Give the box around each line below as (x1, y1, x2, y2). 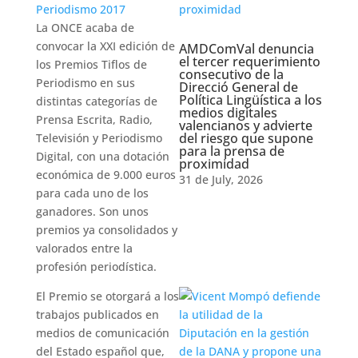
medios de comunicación (35, 325, 169, 340)
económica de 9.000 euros (35, 167, 176, 182)
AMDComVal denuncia (178, 40, 314, 58)
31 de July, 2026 (178, 172, 263, 187)
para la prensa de (178, 142, 284, 160)
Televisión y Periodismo (35, 130, 162, 145)
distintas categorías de (35, 93, 157, 109)
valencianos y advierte (178, 117, 312, 134)
